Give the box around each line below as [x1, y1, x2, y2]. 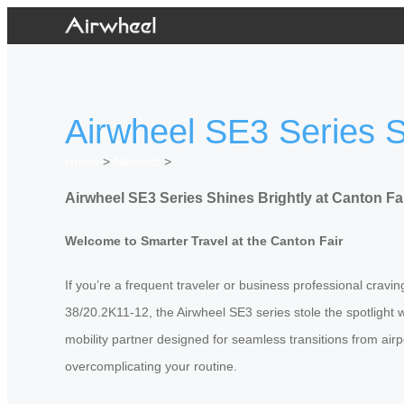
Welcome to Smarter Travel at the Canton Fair [65, 234, 343, 249]
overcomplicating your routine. [65, 358, 237, 373]
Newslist [114, 154, 161, 170]
